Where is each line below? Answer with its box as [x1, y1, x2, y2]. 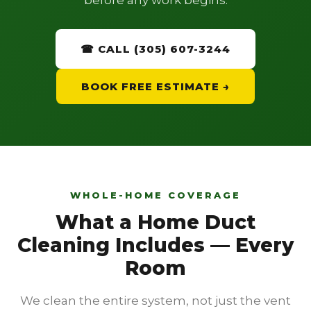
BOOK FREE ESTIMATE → [81, 80, 230, 93]
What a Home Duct [56, 210, 255, 234]
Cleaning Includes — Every [17, 233, 294, 257]
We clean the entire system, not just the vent [20, 294, 291, 308]
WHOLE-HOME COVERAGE [70, 190, 241, 201]
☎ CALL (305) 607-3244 [81, 42, 230, 56]
